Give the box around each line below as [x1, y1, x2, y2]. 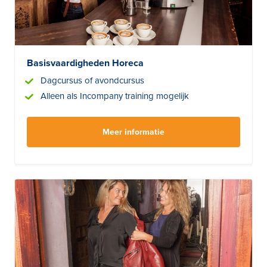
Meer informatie [103, 126, 164, 137]
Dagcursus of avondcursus [41, 74, 144, 86]
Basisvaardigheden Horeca [27, 57, 144, 69]
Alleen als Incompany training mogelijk [41, 90, 189, 101]
